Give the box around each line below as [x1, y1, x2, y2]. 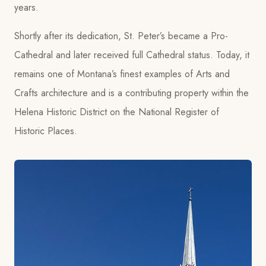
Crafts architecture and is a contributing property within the [14, 85, 249, 100]
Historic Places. [14, 123, 77, 138]
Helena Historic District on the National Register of [14, 104, 219, 119]
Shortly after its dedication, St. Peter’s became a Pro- [14, 28, 228, 43]
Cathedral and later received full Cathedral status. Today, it [14, 47, 249, 62]
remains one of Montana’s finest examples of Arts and [14, 66, 230, 81]
